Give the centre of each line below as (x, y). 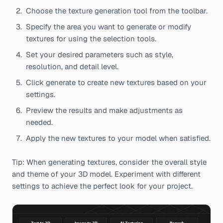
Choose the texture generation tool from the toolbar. (117, 10)
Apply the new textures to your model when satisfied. (118, 138)
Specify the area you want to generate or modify (109, 26)
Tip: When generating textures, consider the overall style (109, 162)
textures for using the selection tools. (91, 38)
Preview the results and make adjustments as (104, 110)
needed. (39, 122)
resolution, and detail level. (72, 66)
